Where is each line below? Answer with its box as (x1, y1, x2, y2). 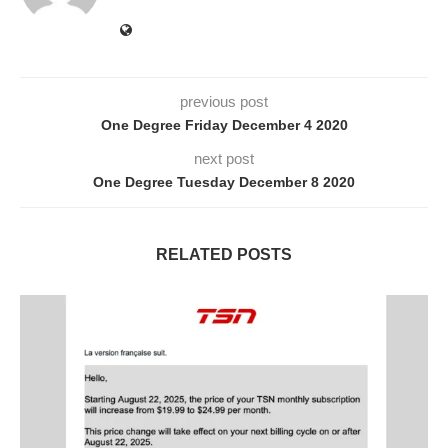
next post (194, 150, 254, 168)
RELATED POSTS (156, 246, 292, 264)
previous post (180, 93, 268, 111)
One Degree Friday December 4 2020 (100, 117, 348, 134)
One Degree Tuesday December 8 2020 (93, 174, 355, 191)
